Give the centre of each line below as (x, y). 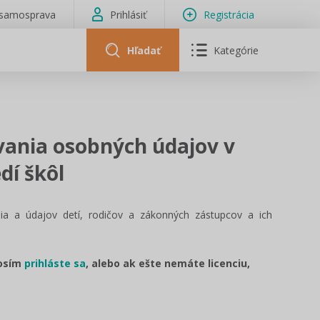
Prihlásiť (128, 14)
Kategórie (236, 50)
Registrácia (229, 14)
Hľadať (144, 50)
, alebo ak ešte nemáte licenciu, (168, 263)
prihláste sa (55, 263)
